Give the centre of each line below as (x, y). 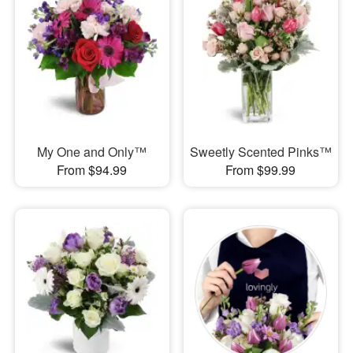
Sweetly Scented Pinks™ (260, 151)
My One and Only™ (92, 151)
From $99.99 (261, 169)
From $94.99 (92, 169)
